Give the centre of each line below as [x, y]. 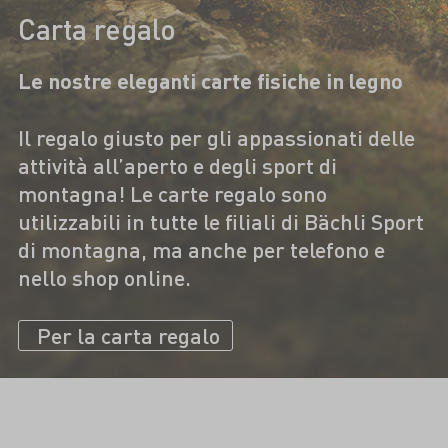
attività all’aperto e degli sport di [177, 165]
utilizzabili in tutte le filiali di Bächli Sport [220, 221]
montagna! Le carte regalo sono [172, 193]
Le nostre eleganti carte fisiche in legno [210, 80]
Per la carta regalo [128, 336]
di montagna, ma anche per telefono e [201, 249]
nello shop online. [104, 277]
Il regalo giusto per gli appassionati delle [216, 137]
